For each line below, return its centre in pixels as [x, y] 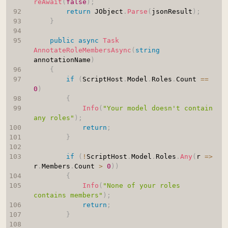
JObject [107, 12]
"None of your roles [141, 186]
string [147, 50]
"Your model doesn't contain [158, 108]
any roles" [54, 118]
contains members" [68, 195]
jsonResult [172, 12]
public [62, 41]
